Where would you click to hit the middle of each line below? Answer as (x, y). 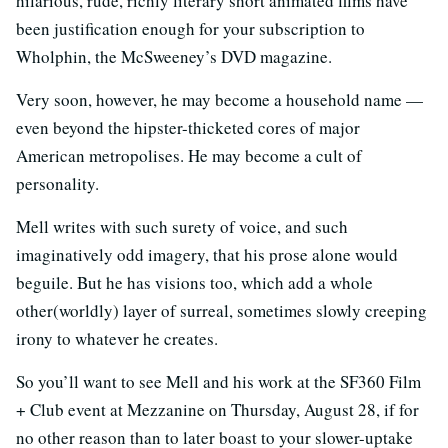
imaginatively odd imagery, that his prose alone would (207, 254)
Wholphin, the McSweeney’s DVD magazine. (174, 56)
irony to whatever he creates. (117, 338)
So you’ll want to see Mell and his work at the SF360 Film (218, 381)
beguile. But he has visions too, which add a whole (194, 282)
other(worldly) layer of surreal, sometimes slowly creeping (221, 310)
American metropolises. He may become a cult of (189, 155)
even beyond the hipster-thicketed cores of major (188, 127)
